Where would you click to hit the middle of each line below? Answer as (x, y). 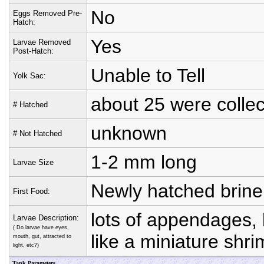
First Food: (32, 191)
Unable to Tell (148, 75)
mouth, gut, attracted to (42, 236)
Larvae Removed (42, 42)
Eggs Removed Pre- (47, 13)
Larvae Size (33, 162)
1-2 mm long (144, 162)
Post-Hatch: (33, 51)
